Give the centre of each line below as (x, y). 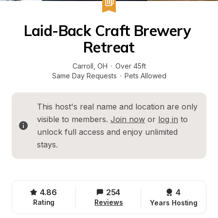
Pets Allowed (145, 76)
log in (168, 119)
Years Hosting (174, 203)
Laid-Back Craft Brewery (107, 31)
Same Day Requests (84, 76)
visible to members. (74, 119)
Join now (128, 119)
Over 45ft (130, 66)
